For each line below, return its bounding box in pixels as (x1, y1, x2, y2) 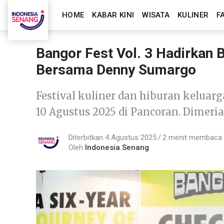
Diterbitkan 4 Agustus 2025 (68, 132, 156, 142)
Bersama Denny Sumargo (36, 61, 196, 78)
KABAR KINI (92, 10, 134, 19)
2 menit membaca (162, 132, 222, 142)
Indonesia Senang (85, 142, 149, 152)
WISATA (142, 10, 170, 19)
